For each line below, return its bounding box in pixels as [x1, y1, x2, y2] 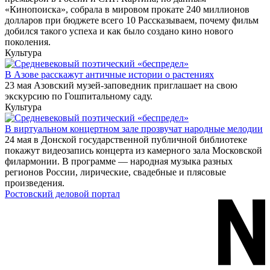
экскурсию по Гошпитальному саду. [5, 91, 152, 102]
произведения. [5, 178, 64, 189]
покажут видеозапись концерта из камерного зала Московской [5, 145, 262, 156]
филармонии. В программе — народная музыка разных [5, 156, 233, 167]
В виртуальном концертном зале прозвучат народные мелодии [5, 124, 263, 134]
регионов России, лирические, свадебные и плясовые [5, 167, 226, 178]
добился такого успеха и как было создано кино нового [5, 26, 233, 37]
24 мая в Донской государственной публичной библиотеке [5, 134, 247, 145]
